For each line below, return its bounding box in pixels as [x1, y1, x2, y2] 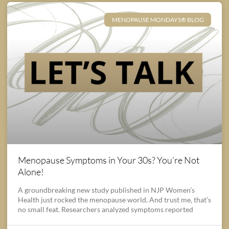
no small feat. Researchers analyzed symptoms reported [18, 204, 193, 214]
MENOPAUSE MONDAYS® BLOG [111, 15, 204, 24]
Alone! [18, 166, 44, 177]
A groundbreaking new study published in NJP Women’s [18, 185, 195, 194]
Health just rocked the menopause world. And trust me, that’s [18, 195, 211, 204]
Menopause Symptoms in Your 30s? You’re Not [18, 154, 199, 166]
